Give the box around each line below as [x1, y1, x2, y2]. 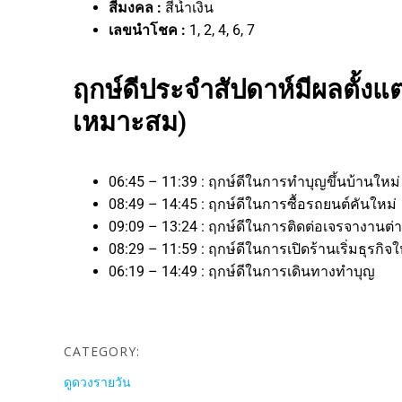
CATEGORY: [64, 342, 140, 360]
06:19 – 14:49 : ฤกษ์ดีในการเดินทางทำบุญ [109, 262, 375, 280]
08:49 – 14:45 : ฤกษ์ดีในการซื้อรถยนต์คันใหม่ [109, 195, 400, 213]
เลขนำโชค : [109, 21, 189, 39]
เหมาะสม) [73, 106, 187, 137]
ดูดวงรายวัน [64, 372, 131, 390]
